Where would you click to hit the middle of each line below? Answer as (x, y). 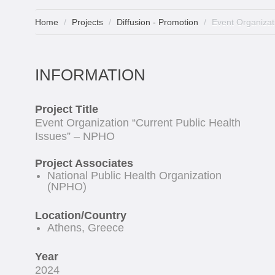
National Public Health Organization (134, 176)
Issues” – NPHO (75, 136)
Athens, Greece (86, 228)
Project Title (67, 109)
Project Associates (84, 163)
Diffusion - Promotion (157, 22)
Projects (87, 22)
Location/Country (81, 215)
